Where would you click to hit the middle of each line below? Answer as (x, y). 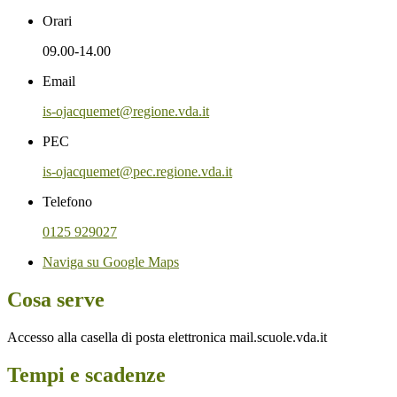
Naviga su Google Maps (111, 261)
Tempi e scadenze (86, 374)
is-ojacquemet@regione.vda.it (126, 111)
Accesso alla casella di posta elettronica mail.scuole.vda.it (167, 337)
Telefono (67, 201)
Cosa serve (56, 299)
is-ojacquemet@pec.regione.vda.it (137, 171)
